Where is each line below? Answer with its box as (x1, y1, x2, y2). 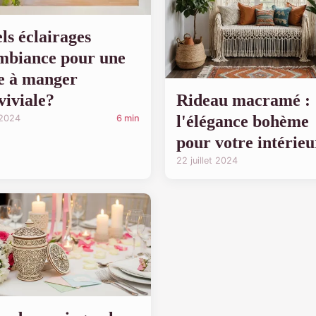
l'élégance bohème (176, 111, 309, 130)
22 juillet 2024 (176, 154, 238, 166)
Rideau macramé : (176, 90, 310, 109)
